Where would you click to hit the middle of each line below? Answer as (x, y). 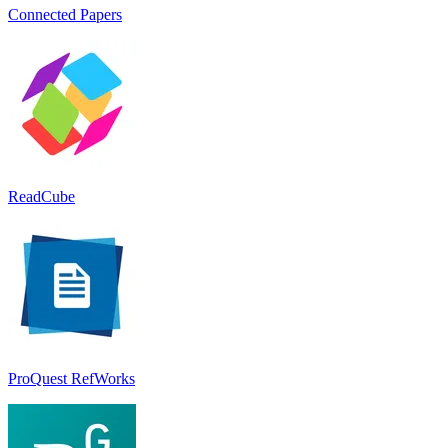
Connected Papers (65, 14)
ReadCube (41, 196)
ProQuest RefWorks (71, 378)
